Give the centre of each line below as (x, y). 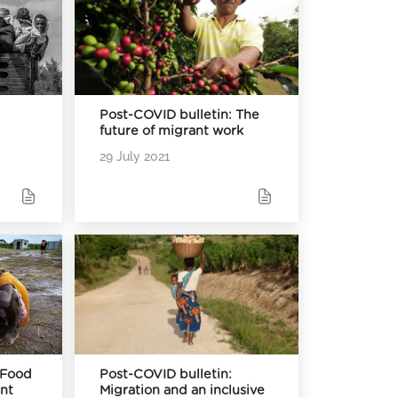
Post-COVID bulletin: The (180, 115)
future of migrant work (172, 131)
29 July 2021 (135, 155)
